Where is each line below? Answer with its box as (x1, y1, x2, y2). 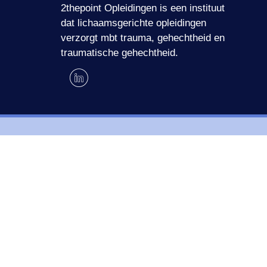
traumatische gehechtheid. (61, 47, 178, 58)
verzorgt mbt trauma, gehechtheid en (61, 32, 225, 44)
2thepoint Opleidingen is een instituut (61, 2, 225, 14)
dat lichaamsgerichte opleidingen (61, 17, 206, 29)
